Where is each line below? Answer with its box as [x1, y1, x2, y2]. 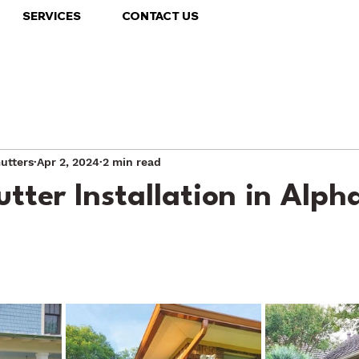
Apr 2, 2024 [37, 155, 99, 169]
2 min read [103, 155, 161, 169]
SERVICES [22, 8, 81, 23]
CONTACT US [122, 8, 200, 23]
